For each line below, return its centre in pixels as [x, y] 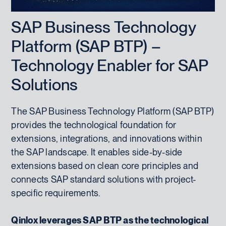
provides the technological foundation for [94, 125]
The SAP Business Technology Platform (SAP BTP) [113, 111]
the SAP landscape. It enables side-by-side [97, 152]
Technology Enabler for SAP [110, 65]
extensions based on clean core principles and [105, 165]
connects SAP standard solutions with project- [104, 179]
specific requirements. [56, 193]
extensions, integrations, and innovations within [107, 138]
